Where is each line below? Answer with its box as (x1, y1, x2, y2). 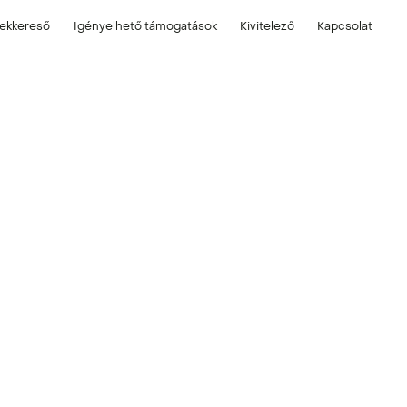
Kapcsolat (317, 18, 372, 34)
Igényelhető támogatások (73, 18, 217, 34)
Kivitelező (239, 18, 294, 34)
